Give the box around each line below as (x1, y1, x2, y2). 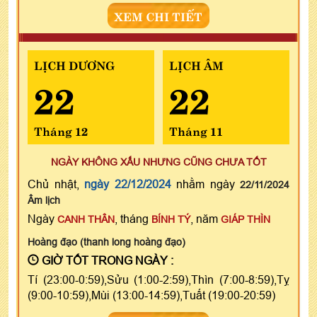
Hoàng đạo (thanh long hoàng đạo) (28, 236, 185, 248)
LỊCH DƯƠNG (34, 55, 115, 73)
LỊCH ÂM (168, 55, 224, 73)
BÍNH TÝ (151, 213, 190, 225)
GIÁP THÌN (221, 213, 270, 225)
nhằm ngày (171, 177, 240, 190)
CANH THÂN (57, 213, 115, 225)
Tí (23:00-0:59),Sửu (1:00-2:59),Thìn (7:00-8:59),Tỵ (28, 272, 289, 286)
